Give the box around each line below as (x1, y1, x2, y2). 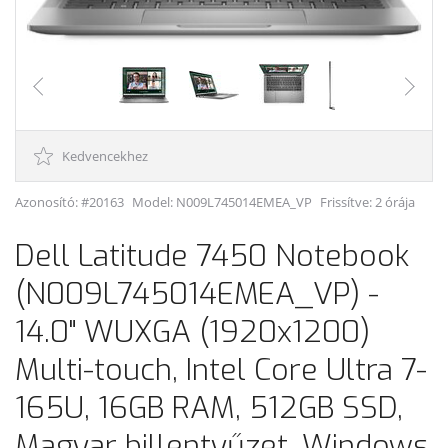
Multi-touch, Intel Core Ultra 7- (15, 350, 427, 391)
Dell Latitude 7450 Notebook (15, 236, 409, 277)
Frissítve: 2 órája (320, 193, 415, 212)
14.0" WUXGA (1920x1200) (15, 312, 370, 353)
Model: (132, 193, 176, 212)
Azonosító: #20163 (15, 193, 124, 212)
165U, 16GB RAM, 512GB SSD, (15, 388, 403, 429)
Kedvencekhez (59, 147, 148, 166)
